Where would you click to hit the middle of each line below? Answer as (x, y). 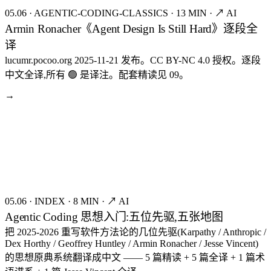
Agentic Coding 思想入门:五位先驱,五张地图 (114, 217)
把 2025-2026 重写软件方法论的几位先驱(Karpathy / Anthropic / (135, 232)
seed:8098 (246, 111)
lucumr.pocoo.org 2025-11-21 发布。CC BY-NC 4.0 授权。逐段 (133, 60)
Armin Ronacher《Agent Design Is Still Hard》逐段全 (131, 28)
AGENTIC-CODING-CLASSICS (101, 13)
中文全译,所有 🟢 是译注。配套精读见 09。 (97, 74)
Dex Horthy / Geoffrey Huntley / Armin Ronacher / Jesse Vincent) (132, 243)
